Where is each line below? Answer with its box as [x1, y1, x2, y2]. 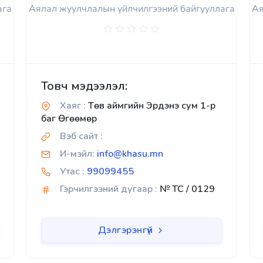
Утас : [60, 165, 85, 178]
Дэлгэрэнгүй [97, 224, 156, 237]
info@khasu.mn [97, 147, 163, 160]
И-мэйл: [60, 147, 95, 160]
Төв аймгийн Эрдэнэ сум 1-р [86, 99, 215, 112]
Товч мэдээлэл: [41, 78, 127, 94]
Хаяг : [60, 99, 86, 112]
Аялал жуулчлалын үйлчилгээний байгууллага [28, 2, 235, 15]
